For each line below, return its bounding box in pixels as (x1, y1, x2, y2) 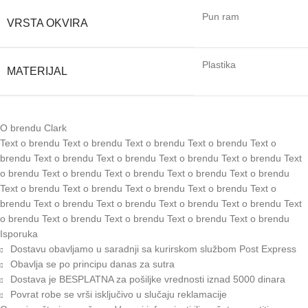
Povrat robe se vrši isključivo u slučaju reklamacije (10, 288, 227, 300)
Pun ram (202, 10, 239, 22)
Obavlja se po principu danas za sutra (10, 258, 175, 269)
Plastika (202, 58, 236, 70)
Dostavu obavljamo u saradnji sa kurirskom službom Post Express (10, 243, 296, 254)
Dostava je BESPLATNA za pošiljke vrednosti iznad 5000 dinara (10, 273, 285, 285)
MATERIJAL (7, 65, 67, 77)
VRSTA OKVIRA (7, 16, 88, 29)
